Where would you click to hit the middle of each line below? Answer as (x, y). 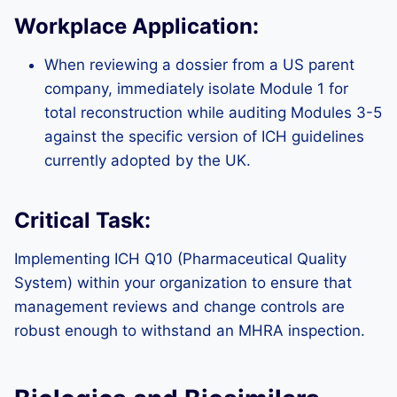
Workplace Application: (136, 26)
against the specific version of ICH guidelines (204, 136)
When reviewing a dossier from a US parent (199, 65)
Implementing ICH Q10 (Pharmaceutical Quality (180, 259)
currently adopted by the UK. (148, 160)
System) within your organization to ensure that (183, 283)
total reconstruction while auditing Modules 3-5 (213, 113)
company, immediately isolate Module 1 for (196, 89)
